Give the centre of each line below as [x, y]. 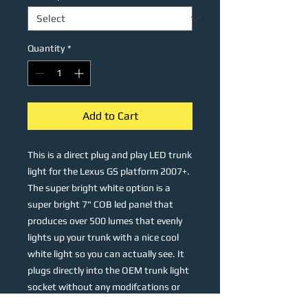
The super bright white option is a [99, 188]
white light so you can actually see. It [106, 254]
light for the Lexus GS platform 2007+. [109, 171]
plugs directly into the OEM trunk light [108, 270]
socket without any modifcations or [104, 287]
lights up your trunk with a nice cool [103, 237]
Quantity [46, 48]
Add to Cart [110, 116]
